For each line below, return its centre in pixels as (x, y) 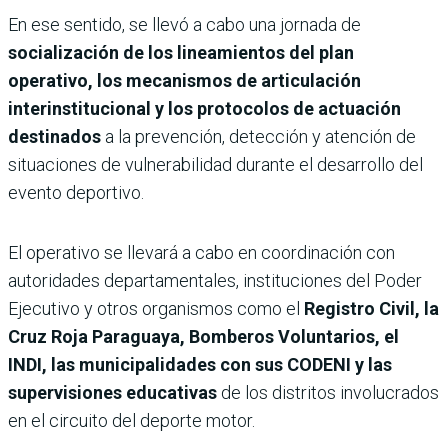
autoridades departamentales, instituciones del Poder (215, 280)
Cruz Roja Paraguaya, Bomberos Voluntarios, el (203, 336)
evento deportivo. (76, 192)
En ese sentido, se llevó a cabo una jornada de (184, 24)
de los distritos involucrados (330, 392)
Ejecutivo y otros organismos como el (156, 308)
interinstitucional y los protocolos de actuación (204, 108)
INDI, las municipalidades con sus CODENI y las (200, 364)
